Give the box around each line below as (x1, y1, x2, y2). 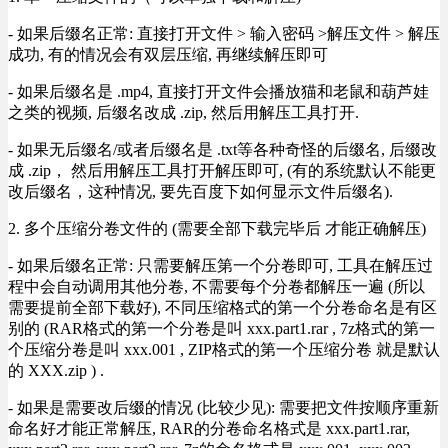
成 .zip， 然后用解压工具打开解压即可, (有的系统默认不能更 (8, 162, 436, 180)
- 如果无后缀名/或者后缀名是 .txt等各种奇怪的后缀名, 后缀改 (8, 141, 437, 159)
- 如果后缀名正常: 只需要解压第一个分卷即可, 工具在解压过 (8, 257, 433, 275)
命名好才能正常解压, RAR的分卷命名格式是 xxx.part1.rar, (8, 420, 410, 438)
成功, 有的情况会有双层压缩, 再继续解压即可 (8, 46, 328, 64)
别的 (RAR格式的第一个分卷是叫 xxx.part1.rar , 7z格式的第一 (8, 320, 435, 338)
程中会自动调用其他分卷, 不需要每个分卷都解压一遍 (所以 (8, 278, 425, 296)
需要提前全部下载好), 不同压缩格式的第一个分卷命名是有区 (8, 299, 437, 317)
